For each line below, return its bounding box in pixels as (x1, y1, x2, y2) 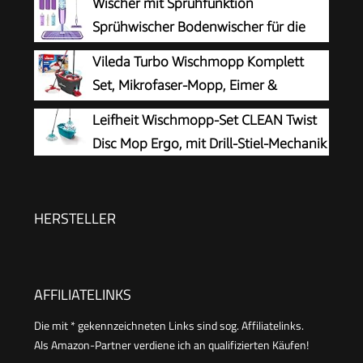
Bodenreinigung (92, 41, 190, 58)
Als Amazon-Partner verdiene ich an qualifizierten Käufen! (34, 335, 309, 353)
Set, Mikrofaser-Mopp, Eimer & (92, 76, 277, 93)
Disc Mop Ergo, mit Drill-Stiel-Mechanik (92, 135, 327, 152)
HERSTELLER (34, 207, 116, 229)
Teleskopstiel (92, 100, 169, 117)
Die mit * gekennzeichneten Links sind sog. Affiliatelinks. (34, 316, 304, 334)
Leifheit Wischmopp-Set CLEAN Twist (92, 111, 317, 128)
